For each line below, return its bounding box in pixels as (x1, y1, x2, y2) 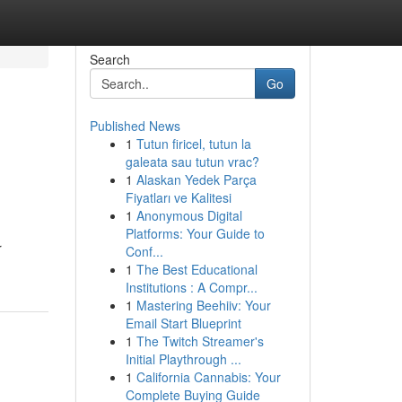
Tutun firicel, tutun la (135, 135, 251, 153)
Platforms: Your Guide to (125, 224, 265, 242)
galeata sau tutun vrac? (125, 153, 259, 170)
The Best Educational (135, 260, 258, 278)
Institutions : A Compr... (125, 278, 258, 296)
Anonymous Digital (135, 206, 242, 224)
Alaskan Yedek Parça (135, 170, 257, 188)
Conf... (125, 242, 163, 260)
